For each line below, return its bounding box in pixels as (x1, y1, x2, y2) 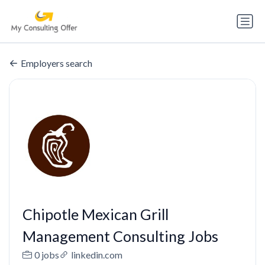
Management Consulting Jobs (22, 227, 218, 245)
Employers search (21, 57, 92, 69)
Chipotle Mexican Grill (22, 205, 169, 224)
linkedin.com (70, 249, 122, 261)
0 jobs (34, 249, 59, 261)
